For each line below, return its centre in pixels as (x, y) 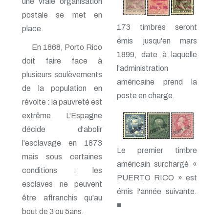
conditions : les (62, 170)
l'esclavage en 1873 (62, 143)
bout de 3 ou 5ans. (53, 211)
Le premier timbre (157, 151)
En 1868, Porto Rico (67, 47)
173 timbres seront (157, 27)
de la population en (62, 88)
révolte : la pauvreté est (62, 102)
